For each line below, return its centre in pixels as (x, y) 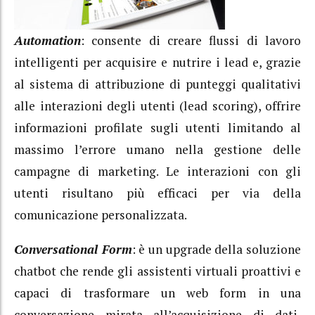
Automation (47, 41)
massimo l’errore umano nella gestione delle (157, 150)
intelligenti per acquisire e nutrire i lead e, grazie (157, 63)
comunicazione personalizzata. (101, 215)
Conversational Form (73, 249)
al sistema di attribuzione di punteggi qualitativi (157, 84)
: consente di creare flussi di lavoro (191, 41)
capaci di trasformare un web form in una (157, 292)
